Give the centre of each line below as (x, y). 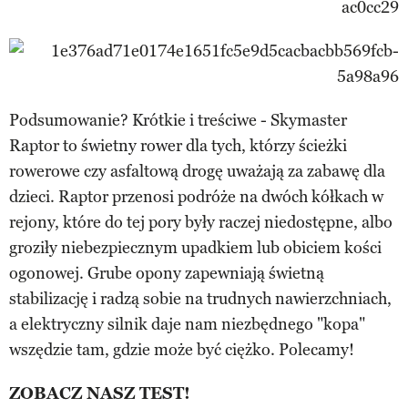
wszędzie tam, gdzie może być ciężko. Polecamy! (182, 349)
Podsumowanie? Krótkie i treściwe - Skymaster (178, 120)
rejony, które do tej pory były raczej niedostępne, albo (201, 222)
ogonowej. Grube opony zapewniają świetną (167, 273)
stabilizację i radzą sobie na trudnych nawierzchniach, (200, 298)
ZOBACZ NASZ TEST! (100, 393)
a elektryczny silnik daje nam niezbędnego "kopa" (187, 324)
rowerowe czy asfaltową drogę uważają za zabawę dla (197, 171)
